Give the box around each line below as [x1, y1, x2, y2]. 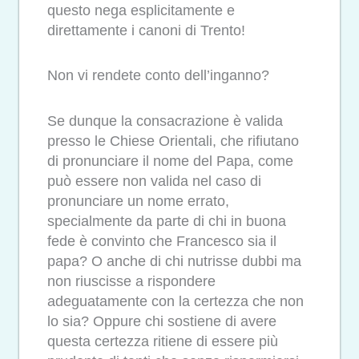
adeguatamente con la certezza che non [47, 292, 304, 309]
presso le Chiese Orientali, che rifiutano [47, 132, 299, 149]
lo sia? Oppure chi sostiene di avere [47, 313, 276, 329]
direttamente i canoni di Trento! [47, 22, 245, 38]
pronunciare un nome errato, [47, 192, 229, 209]
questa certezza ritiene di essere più [47, 333, 278, 349]
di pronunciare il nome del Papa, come [47, 152, 293, 169]
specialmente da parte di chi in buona [47, 212, 286, 229]
